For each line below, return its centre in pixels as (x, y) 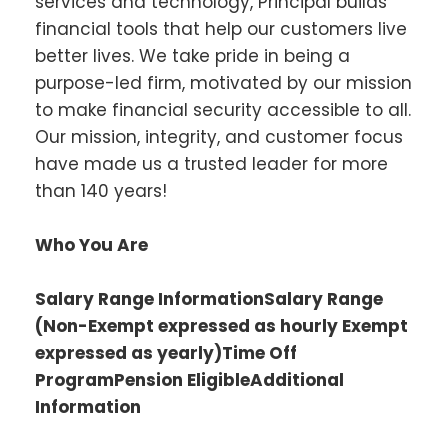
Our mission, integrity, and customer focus (219, 136)
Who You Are (91, 244)
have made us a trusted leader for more (211, 163)
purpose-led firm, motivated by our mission (223, 82)
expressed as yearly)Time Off (166, 353)
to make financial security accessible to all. (223, 109)
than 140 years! (101, 190)
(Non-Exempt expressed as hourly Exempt (221, 326)
